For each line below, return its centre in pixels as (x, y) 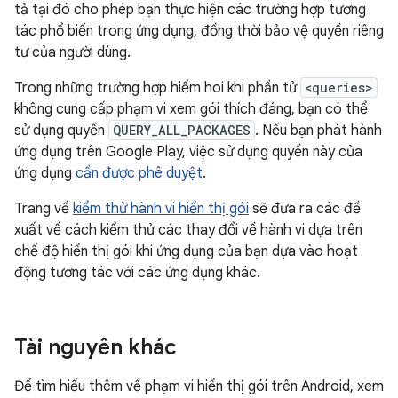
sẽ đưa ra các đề (305, 209)
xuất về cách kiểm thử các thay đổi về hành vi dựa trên (188, 230)
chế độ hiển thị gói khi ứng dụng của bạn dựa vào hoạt (186, 251)
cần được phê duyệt (139, 173)
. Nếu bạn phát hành (318, 131)
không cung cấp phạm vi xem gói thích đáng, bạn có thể (191, 109)
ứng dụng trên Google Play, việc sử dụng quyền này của (188, 152)
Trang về (44, 209)
